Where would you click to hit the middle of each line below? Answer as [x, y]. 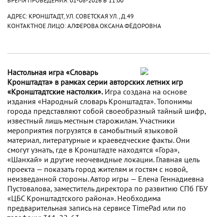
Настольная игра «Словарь [52, 72]
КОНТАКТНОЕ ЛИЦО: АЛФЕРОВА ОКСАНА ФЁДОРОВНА [84, 25]
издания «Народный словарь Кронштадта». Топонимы [100, 101]
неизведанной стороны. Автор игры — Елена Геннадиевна [106, 178]
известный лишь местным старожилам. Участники [91, 120]
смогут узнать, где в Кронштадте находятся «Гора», [93, 149]
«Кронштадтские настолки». [55, 91]
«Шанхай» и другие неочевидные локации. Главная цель [103, 159]
